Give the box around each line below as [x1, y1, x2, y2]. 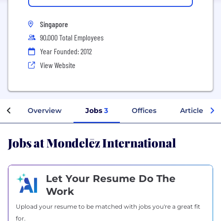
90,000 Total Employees [40, 33, 104, 42]
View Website [40, 60, 75, 70]
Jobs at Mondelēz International [8, 133, 176, 150]
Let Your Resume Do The [46, 172, 176, 184]
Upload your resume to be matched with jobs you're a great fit [16, 202, 200, 210]
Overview [28, 106, 62, 115]
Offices [132, 106, 156, 115]
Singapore [40, 19, 68, 29]
